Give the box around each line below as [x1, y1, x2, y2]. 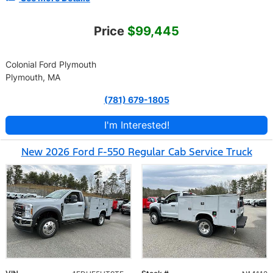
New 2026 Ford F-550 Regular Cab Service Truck [21, 144, 252, 158]
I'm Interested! [104, 118, 169, 131]
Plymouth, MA [5, 71, 60, 82]
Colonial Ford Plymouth [5, 58, 96, 69]
